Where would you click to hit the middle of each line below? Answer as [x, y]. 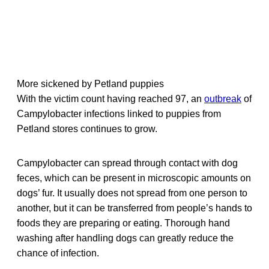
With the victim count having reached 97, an [110, 98]
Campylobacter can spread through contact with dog [127, 163]
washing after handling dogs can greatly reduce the [125, 238]
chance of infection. [58, 253]
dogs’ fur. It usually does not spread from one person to [132, 193]
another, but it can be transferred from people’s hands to [134, 208]
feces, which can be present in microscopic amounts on [134, 178]
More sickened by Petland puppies [90, 83]
